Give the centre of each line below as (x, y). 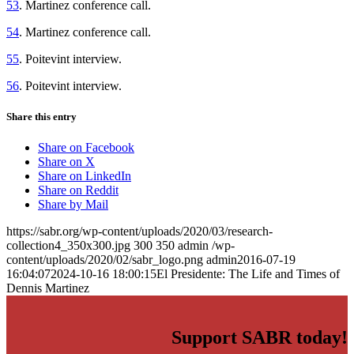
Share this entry (41, 116)
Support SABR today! (260, 338)
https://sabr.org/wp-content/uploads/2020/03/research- (139, 232)
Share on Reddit (78, 190)
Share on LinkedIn (85, 176)
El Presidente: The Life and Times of (248, 274)
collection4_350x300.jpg (68, 246)
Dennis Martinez (48, 288)
